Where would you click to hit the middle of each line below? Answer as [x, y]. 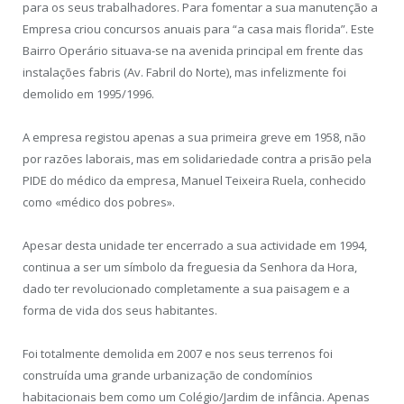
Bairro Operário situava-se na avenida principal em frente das [193, 50]
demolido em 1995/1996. [88, 93]
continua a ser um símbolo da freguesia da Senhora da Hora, [190, 266]
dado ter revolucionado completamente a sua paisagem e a [186, 288]
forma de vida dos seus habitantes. [120, 310]
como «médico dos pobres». [99, 202]
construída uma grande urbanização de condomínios [168, 375]
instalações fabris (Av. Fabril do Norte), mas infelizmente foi [184, 72]
